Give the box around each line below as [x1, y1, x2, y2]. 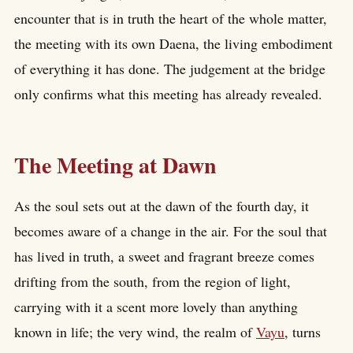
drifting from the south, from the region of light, [14, 272, 291, 292]
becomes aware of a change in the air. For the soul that [14, 221, 327, 241]
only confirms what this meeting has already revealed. [14, 84, 322, 103]
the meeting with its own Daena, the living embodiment [14, 33, 333, 53]
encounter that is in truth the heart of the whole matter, [14, 8, 327, 28]
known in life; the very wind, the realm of [14, 322, 256, 342]
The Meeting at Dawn [14, 148, 217, 181]
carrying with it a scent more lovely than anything [14, 297, 298, 317]
